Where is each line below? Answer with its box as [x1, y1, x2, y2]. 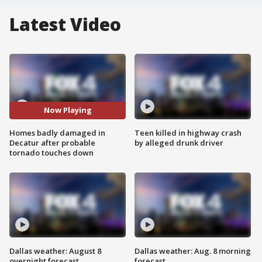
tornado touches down [9, 147, 94, 158]
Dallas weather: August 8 [9, 246, 101, 257]
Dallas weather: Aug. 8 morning [135, 246, 251, 257]
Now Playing [43, 105, 92, 116]
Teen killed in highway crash [135, 127, 242, 138]
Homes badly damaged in [9, 127, 105, 138]
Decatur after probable [9, 137, 95, 148]
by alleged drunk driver [135, 137, 223, 148]
